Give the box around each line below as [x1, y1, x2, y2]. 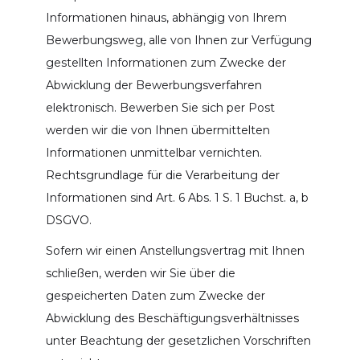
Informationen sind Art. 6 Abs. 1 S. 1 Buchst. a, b [45, 190, 309, 205]
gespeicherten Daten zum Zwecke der [45, 288, 265, 303]
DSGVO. [45, 212, 92, 227]
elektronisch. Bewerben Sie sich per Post [45, 100, 275, 115]
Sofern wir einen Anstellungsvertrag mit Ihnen [45, 243, 305, 258]
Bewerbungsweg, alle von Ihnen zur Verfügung [45, 32, 312, 47]
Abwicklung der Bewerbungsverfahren [45, 77, 262, 92]
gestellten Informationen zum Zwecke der [45, 55, 286, 70]
